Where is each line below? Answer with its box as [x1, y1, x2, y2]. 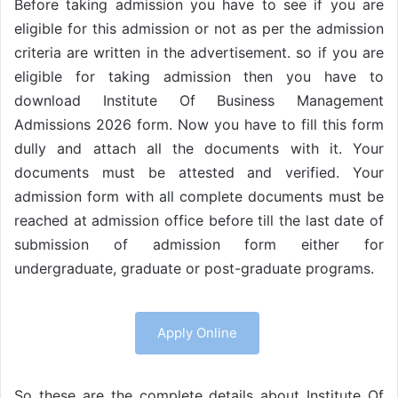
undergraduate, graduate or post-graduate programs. [14, 259, 374, 277]
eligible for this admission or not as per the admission [14, 19, 384, 37]
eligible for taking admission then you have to [14, 67, 384, 85]
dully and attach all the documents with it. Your [14, 139, 384, 157]
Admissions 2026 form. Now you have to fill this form [14, 115, 384, 133]
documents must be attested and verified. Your [14, 163, 384, 181]
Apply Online [156, 323, 237, 341]
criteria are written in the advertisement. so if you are [14, 43, 384, 61]
